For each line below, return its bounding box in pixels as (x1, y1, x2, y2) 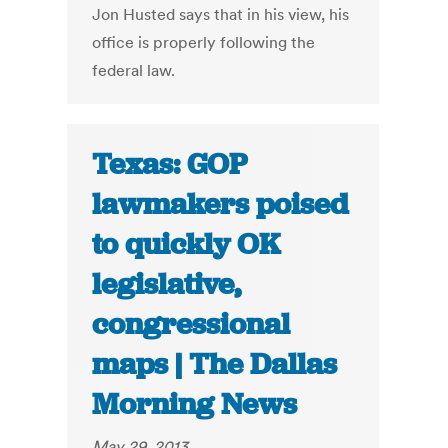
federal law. (92, 60, 176, 81)
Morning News (92, 385, 298, 424)
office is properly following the (92, 32, 316, 53)
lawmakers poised (92, 185, 349, 224)
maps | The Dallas (92, 345, 338, 384)
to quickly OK (92, 225, 281, 264)
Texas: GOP (92, 145, 248, 184)
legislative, (92, 265, 242, 304)
